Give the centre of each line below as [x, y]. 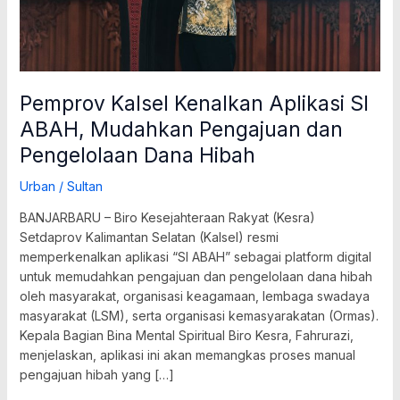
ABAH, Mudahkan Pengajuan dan [181, 129]
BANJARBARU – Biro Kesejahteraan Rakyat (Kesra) [167, 218]
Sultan [84, 187]
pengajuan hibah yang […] [96, 375]
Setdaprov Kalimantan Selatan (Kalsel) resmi [149, 237]
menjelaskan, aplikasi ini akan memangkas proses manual [187, 355]
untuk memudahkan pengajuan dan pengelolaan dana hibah [196, 277]
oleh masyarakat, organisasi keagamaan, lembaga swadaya [194, 296]
